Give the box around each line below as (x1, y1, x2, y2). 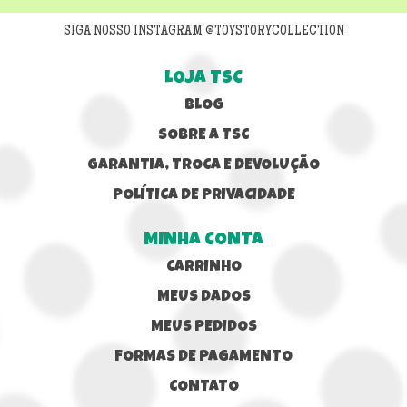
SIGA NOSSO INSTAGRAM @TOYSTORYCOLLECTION (63, 25, 344, 40)
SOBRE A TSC (158, 128, 249, 144)
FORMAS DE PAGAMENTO (114, 350, 293, 366)
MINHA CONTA (144, 232, 263, 251)
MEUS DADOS (156, 290, 251, 306)
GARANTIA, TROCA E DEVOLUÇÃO (87, 158, 320, 174)
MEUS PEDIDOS (150, 320, 257, 336)
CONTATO (168, 380, 239, 396)
